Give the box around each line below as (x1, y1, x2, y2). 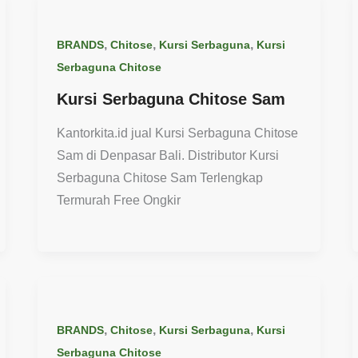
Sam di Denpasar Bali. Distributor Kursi (57, 148, 280, 162)
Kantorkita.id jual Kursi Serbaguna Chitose (57, 125, 299, 140)
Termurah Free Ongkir (57, 193, 181, 207)
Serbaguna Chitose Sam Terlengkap (57, 170, 264, 185)
